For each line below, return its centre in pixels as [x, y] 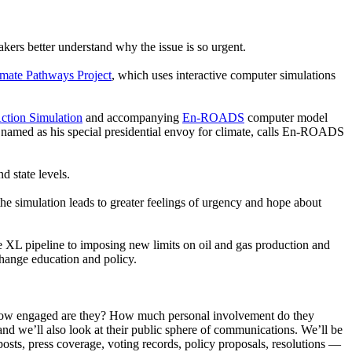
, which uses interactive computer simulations [224, 75]
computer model [288, 118]
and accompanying [132, 118]
